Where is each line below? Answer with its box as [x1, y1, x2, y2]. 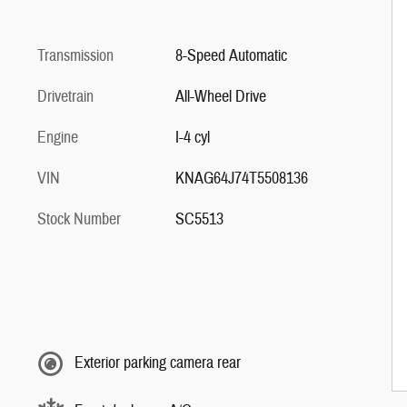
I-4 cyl [174, 126, 210, 148]
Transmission [37, 45, 114, 66]
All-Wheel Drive [174, 85, 266, 107]
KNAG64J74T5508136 [174, 167, 308, 189]
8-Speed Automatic [174, 45, 287, 66]
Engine [37, 126, 78, 148]
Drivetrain [37, 85, 94, 107]
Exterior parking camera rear [74, 352, 241, 373]
